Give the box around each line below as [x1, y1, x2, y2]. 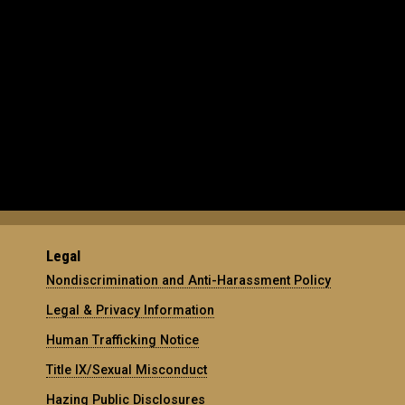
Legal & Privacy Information [46, 302, 215, 317]
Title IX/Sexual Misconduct [46, 362, 208, 377]
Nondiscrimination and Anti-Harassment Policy [46, 272, 332, 287]
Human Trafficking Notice [46, 332, 200, 347]
